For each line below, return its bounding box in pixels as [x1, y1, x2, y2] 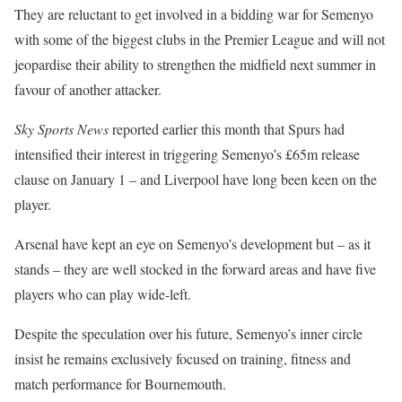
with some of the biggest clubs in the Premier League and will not [14, 30, 385, 49]
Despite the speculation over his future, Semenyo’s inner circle [14, 324, 363, 344]
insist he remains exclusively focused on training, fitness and [14, 349, 351, 369]
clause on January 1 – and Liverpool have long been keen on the [14, 170, 377, 189]
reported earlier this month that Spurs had [109, 119, 345, 139]
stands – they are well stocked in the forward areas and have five [14, 259, 376, 279]
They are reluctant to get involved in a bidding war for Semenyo [14, 4, 373, 24]
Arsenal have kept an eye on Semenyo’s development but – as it [14, 234, 371, 254]
